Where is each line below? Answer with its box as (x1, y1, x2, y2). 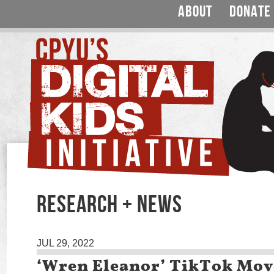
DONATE (229, 2, 271, 21)
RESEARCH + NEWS (37, 190, 182, 220)
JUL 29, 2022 (37, 238, 94, 248)
